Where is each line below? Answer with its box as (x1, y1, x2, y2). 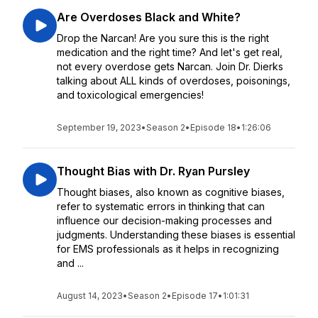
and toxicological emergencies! (57, 89, 207, 101)
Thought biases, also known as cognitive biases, (57, 186, 285, 198)
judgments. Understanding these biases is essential (57, 229, 295, 241)
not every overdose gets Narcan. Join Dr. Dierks (57, 60, 283, 72)
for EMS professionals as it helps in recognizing (57, 243, 279, 255)
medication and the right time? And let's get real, (57, 46, 283, 58)
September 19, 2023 (57, 122, 141, 133)
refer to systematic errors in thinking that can (57, 200, 265, 212)
